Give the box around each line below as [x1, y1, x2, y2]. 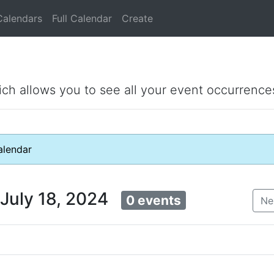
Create [122, 12, 153, 24]
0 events [126, 193, 181, 208]
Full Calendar [52, 12, 112, 24]
